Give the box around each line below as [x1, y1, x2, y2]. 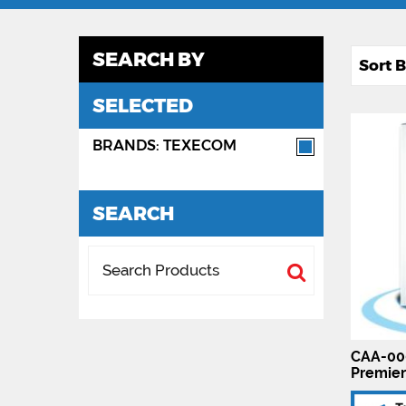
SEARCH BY [92, 47, 205, 71]
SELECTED [92, 93, 193, 117]
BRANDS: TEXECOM [92, 136, 237, 154]
